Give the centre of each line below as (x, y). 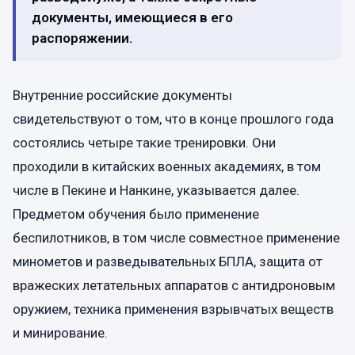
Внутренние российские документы (122, 95)
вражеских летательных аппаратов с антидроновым (174, 285)
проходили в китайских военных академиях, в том (167, 166)
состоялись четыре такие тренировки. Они (144, 142)
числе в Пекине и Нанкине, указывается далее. (156, 190)
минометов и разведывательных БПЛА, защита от (168, 261)
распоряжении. (82, 38)
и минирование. (60, 332)
